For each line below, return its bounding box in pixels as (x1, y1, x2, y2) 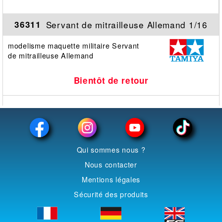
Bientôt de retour (73, 74, 149, 86)
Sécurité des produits (74, 189, 148, 199)
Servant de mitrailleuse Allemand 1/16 (46, 18, 208, 31)
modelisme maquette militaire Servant (8, 40, 140, 51)
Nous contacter (85, 159, 137, 169)
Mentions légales (81, 174, 141, 184)
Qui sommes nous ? (76, 144, 146, 155)
